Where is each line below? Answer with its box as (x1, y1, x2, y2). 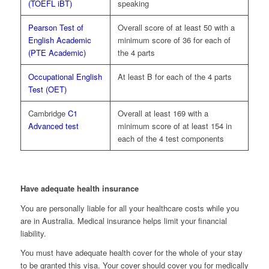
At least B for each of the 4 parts (117, 71, 232, 83)
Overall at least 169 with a (117, 107, 208, 119)
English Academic (28, 34, 91, 46)
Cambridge (28, 107, 68, 119)
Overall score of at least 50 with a (117, 22, 235, 34)
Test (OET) (28, 83, 67, 95)
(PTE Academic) (28, 47, 86, 59)
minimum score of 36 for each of (117, 34, 231, 46)
